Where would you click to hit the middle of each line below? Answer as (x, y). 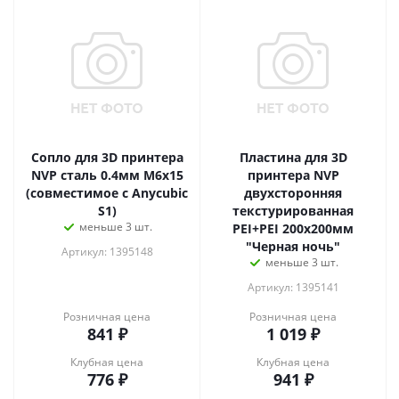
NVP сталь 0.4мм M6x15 (107, 175)
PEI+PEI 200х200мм (257, 228)
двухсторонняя (293, 193)
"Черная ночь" (293, 246)
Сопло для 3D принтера (107, 157)
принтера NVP (293, 175)
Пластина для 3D (293, 157)
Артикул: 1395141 (293, 287)
